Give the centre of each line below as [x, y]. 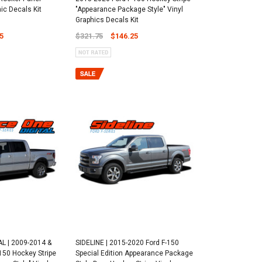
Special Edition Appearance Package [134, 253]
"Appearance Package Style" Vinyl [129, 10]
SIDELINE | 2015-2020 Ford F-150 [127, 242]
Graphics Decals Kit [107, 20]
